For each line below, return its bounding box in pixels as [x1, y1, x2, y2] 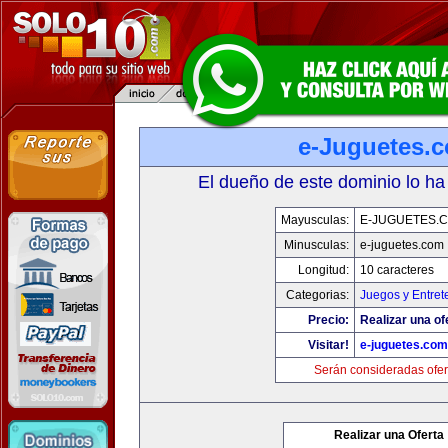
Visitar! [307, 338, 349, 352]
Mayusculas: [280, 213, 349, 227]
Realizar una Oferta [334, 428, 444, 442]
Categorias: [285, 288, 349, 302]
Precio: [307, 313, 349, 327]
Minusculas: [283, 238, 349, 252]
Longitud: [297, 263, 349, 277]
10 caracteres [359, 263, 434, 277]
